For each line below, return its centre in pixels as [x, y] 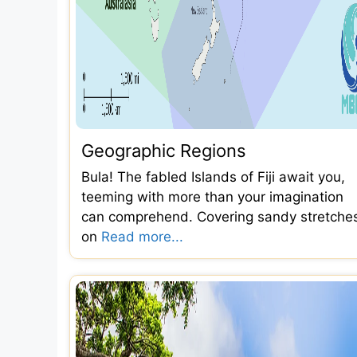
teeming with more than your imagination [212, 196]
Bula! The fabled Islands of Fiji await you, [213, 177]
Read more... [142, 236]
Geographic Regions [164, 150]
